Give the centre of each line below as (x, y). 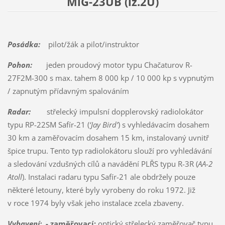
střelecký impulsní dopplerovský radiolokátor (117, 111)
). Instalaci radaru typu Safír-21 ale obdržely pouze (108, 177)
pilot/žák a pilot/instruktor (89, 44)
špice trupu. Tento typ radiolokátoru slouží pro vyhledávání (109, 150)
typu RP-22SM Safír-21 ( (48, 124)
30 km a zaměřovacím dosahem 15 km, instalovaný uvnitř (108, 137)
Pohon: (20, 65)
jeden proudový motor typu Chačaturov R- (112, 65)
